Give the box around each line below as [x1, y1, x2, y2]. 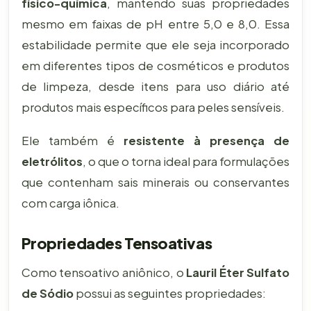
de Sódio [21, 285, 74, 301]
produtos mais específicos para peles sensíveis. [21, 99, 285, 115]
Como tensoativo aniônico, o [21, 264, 187, 280]
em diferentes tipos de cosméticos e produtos [21, 58, 290, 73]
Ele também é [21, 133, 124, 148]
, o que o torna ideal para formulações [82, 153, 290, 169]
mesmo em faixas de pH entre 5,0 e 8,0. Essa [21, 16, 290, 31]
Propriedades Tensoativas [21, 233, 212, 253]
